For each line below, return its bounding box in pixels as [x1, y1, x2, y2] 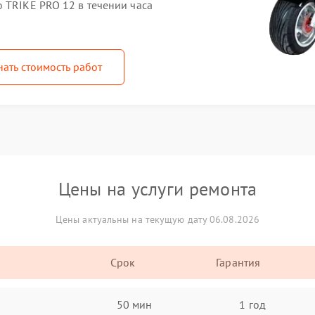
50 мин [116, 297, 153, 311]
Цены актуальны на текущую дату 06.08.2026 [55, 213, 260, 226]
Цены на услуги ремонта [58, 177, 257, 200]
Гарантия [216, 255, 261, 269]
